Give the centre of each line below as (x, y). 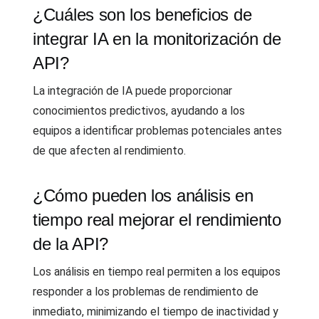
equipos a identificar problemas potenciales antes (157, 131)
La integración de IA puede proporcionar (132, 91)
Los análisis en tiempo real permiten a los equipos (157, 272)
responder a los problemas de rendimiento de (146, 292)
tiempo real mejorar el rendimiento (157, 220)
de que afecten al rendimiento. (109, 151)
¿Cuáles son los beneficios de (142, 15)
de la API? (70, 244)
